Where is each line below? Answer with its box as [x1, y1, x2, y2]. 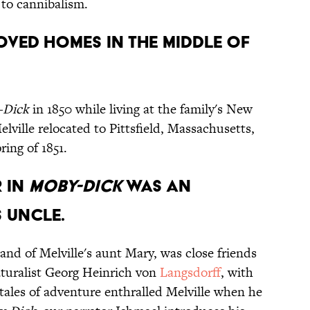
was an [122, 176, 191, 197]
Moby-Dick [29, 176, 122, 197]
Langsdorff [160, 263, 221, 282]
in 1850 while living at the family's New [29, 100, 253, 119]
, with [221, 263, 253, 282]
